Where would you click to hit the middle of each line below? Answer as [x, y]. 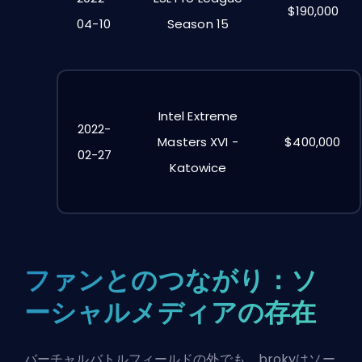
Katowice [198, 167]
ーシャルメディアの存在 [170, 313]
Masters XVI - [198, 141]
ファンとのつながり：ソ [171, 280]
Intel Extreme [198, 116]
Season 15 [198, 24]
